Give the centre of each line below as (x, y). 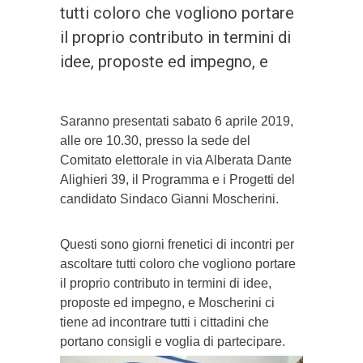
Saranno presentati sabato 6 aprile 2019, (177, 122)
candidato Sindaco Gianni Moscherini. (169, 199)
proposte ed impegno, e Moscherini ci (167, 303)
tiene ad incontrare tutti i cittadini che (164, 322)
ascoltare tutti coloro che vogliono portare (178, 264)
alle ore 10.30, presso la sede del (155, 141)
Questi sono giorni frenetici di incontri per (177, 245)
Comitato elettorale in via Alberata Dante (176, 160)
